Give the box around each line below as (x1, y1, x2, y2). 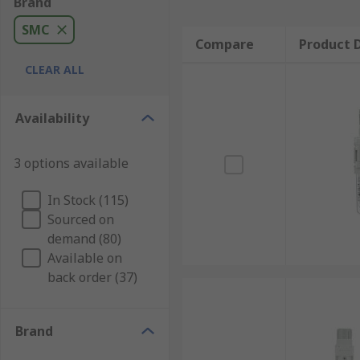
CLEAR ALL (25, 62, 84, 77)
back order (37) (47, 268, 137, 286)
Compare (194, 35, 254, 53)
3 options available (14, 154, 129, 172)
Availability (15, 109, 89, 127)
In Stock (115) (47, 191, 129, 209)
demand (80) (47, 230, 121, 247)
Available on (47, 249, 122, 267)
